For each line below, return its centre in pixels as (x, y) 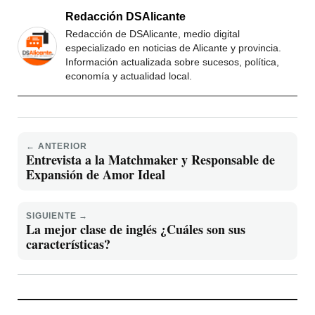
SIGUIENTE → (57, 216)
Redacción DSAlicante (126, 17)
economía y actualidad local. (129, 76)
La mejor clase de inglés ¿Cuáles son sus (136, 230)
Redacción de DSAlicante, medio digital (153, 34)
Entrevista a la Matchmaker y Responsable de (150, 160)
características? (68, 244)
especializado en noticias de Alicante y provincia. (173, 48)
